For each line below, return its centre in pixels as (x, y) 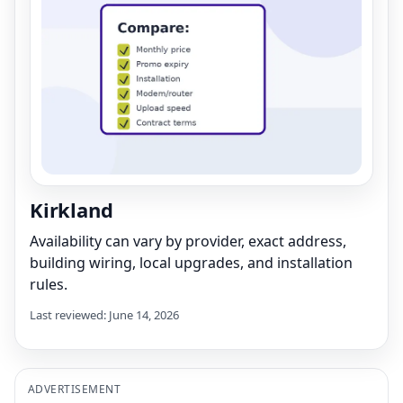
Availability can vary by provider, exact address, (188, 241)
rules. (49, 284)
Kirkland (72, 209)
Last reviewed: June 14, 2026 (104, 314)
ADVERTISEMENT (75, 389)
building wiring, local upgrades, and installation (191, 262)
